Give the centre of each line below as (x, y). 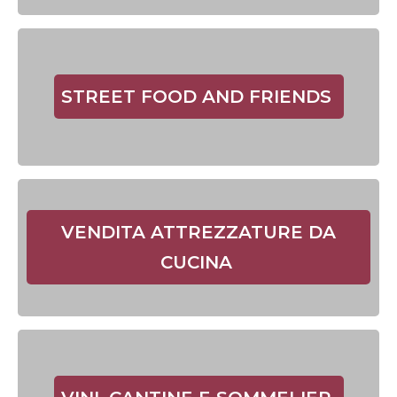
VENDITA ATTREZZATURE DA (198, 232)
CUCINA (198, 262)
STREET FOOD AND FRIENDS (198, 97)
